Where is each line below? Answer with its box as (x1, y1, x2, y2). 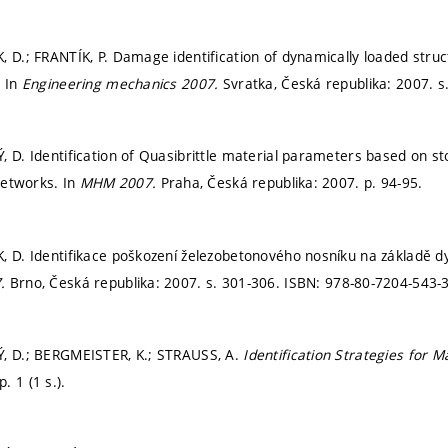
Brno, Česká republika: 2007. (9, 272, 206, 292)
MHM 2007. (79, 173, 161, 193)
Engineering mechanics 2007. (21, 73, 223, 93)
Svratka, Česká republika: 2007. (222, 73, 438, 93)
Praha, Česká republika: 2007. (160, 173, 364, 193)
